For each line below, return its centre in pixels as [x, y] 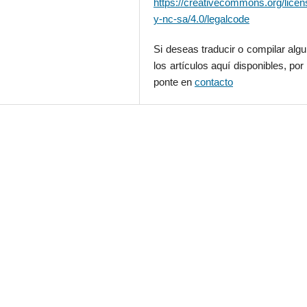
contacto [214, 83]
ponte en [174, 83]
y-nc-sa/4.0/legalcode [202, 20]
